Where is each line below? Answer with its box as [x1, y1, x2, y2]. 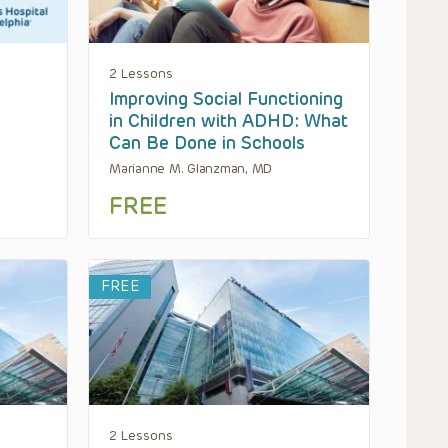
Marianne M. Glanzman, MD [109, 160, 273, 176]
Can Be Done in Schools [109, 131, 305, 154]
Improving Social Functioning [109, 87, 343, 110]
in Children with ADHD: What [109, 109, 348, 132]
